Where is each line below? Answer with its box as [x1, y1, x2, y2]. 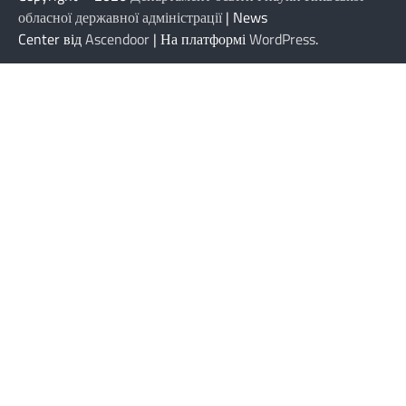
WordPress [249, 27, 315, 50]
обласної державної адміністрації [18, 5, 222, 28]
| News [222, 5, 267, 28]
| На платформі [150, 27, 249, 50]
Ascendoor [85, 27, 150, 50]
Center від [18, 27, 85, 50]
